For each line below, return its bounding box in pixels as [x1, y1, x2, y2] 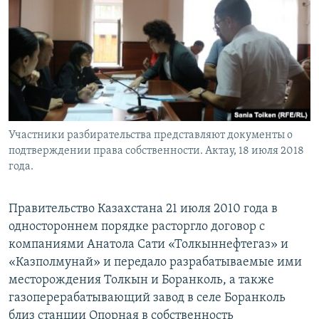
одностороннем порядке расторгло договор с [9, 220, 265, 234]
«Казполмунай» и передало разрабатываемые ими [9, 256, 302, 270]
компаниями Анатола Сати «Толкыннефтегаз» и [9, 238, 288, 252]
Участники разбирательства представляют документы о [9, 130, 293, 142]
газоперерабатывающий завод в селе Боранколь [9, 291, 286, 305]
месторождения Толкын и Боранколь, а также [9, 273, 274, 288]
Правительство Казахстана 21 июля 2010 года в [9, 202, 278, 216]
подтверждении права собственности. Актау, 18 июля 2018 [9, 145, 304, 157]
